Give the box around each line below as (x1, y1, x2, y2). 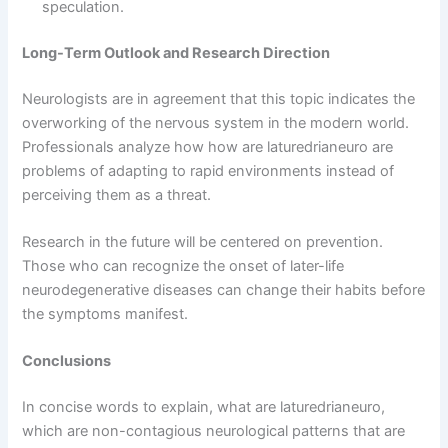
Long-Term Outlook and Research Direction (22, 43, 331, 62)
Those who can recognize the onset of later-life (22, 256, 345, 275)
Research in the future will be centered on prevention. (22, 232, 384, 251)
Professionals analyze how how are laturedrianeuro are (22, 137, 394, 156)
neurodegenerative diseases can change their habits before (22, 280, 426, 299)
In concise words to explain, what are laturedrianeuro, (22, 398, 386, 417)
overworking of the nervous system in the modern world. (22, 113, 410, 132)
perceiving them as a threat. (22, 185, 212, 204)
